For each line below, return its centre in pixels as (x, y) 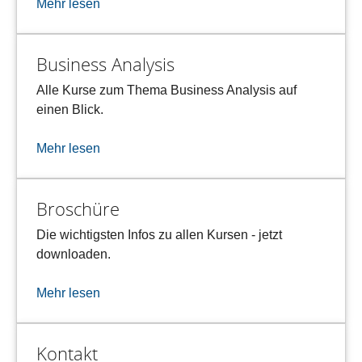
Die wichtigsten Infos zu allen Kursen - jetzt (159, 234)
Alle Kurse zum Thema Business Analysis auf (166, 90)
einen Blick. (70, 109)
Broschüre (78, 208)
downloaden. (74, 254)
